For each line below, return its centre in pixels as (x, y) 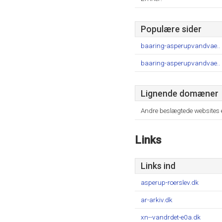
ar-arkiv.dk (157, 200)
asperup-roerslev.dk (170, 182)
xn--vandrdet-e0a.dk (171, 217)
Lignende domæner (180, 94)
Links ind (158, 166)
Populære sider (171, 29)
